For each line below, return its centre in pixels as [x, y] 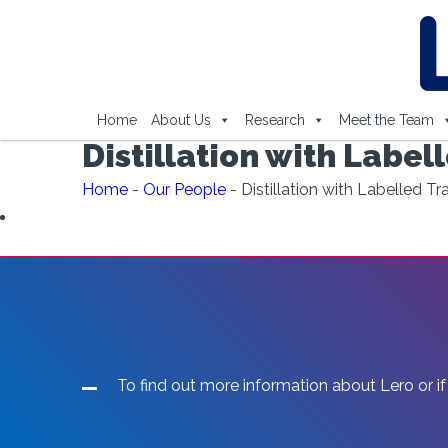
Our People [184, 189]
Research [274, 120]
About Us [180, 120]
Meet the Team [386, 120]
